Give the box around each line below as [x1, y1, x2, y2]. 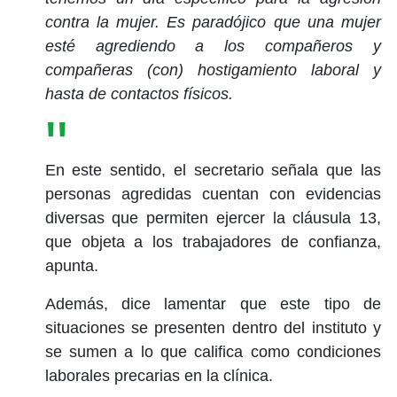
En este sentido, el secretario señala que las [44, 160, 381, 179]
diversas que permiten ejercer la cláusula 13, [44, 208, 381, 227]
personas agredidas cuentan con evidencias [44, 184, 381, 203]
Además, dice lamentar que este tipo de [44, 294, 381, 313]
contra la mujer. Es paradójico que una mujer [44, 12, 381, 31]
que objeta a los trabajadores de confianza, [44, 232, 381, 251]
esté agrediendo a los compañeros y [44, 36, 381, 55]
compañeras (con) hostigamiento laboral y [44, 60, 381, 79]
